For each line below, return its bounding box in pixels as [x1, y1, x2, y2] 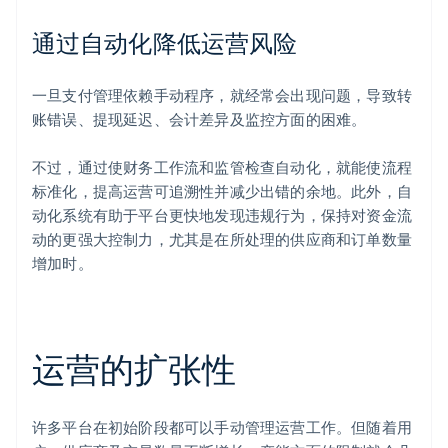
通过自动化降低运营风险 [32, 27, 298, 59]
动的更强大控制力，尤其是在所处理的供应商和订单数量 [32, 229, 413, 250]
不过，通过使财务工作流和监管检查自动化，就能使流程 [32, 157, 413, 178]
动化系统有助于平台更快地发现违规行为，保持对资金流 [32, 205, 413, 226]
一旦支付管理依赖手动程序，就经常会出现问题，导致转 [32, 85, 413, 106]
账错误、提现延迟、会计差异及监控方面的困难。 [32, 109, 367, 130]
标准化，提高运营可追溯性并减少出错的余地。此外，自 [32, 181, 413, 202]
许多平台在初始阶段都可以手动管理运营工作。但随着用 [32, 417, 413, 438]
